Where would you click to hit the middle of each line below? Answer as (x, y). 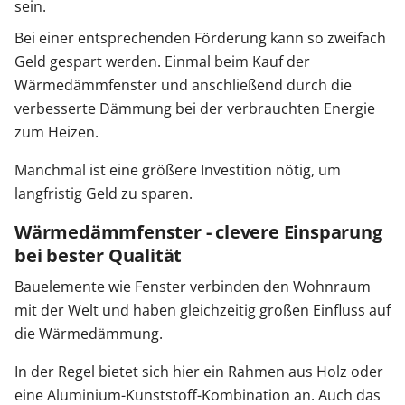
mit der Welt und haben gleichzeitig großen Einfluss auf (202, 310)
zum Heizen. (57, 132)
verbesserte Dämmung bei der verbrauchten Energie (195, 108)
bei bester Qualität (99, 255)
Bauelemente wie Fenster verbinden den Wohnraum (193, 287)
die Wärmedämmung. (89, 334)
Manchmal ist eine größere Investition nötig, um (178, 170)
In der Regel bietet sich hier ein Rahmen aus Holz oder (199, 372)
